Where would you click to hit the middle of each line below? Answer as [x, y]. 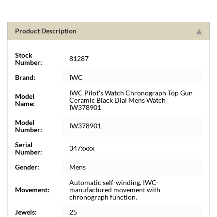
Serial [24, 144]
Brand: [25, 77]
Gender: [27, 167]
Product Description [46, 31]
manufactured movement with [115, 189]
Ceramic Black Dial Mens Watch [117, 100]
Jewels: [26, 212]
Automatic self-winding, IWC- [114, 182]
